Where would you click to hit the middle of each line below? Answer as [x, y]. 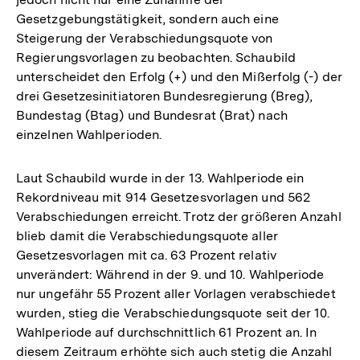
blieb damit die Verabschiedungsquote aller [147, 236]
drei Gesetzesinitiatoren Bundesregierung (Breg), [165, 96]
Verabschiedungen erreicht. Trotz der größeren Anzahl [179, 217]
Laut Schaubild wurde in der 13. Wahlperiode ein [160, 178]
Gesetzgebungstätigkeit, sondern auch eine [147, 19]
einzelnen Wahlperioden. [89, 135]
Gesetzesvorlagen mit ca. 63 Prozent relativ [146, 256]
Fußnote [303, 22]
